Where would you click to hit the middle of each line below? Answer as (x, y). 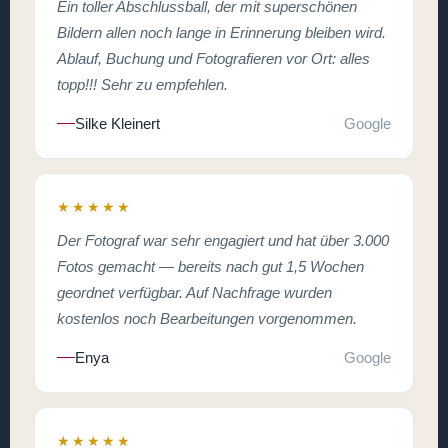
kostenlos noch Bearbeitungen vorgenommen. (207, 318)
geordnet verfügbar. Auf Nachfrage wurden (194, 292)
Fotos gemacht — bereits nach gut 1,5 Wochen (210, 266)
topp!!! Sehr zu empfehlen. (142, 84)
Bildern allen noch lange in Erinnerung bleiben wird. (221, 32)
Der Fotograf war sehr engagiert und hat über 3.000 (223, 240)
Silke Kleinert (117, 123)
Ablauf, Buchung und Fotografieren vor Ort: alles (213, 58)
